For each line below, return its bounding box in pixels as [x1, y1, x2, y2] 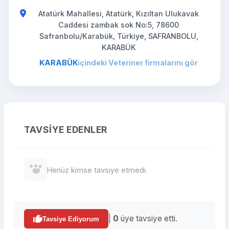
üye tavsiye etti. [119, 214, 177, 223]
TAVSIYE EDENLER [24, 124, 107, 135]
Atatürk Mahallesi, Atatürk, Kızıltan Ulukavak [38, 9, 199, 18]
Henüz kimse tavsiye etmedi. [47, 166, 147, 174]
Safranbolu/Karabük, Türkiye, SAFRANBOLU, [39, 32, 198, 40]
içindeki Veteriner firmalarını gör [78, 58, 198, 67]
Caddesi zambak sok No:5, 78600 [58, 20, 179, 29]
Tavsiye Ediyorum [42, 215, 99, 223]
